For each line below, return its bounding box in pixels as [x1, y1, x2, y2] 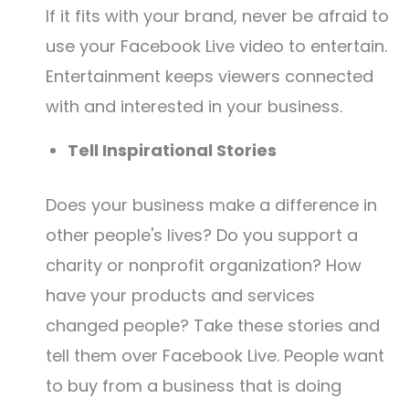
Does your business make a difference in [46, 194, 377, 216]
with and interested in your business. [46, 95, 342, 118]
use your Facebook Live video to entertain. [46, 35, 387, 58]
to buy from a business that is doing [46, 374, 341, 397]
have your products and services [46, 284, 315, 307]
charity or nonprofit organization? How [46, 254, 362, 277]
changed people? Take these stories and [46, 314, 380, 337]
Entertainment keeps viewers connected [46, 65, 373, 88]
